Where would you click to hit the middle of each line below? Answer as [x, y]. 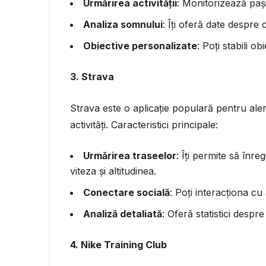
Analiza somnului [123, 24]
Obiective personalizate [140, 45]
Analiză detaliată [123, 213]
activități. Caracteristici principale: [144, 124]
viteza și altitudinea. [113, 171]
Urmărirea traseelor [130, 155]
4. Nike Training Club [118, 244]
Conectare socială [126, 192]
